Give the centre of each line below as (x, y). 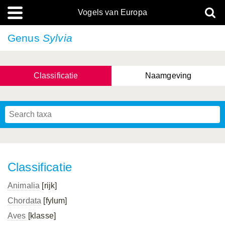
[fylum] (54, 201)
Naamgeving (168, 76)
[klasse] (41, 216)
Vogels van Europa (113, 12)
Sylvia (57, 38)
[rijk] (48, 186)
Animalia (24, 186)
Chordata (25, 201)
